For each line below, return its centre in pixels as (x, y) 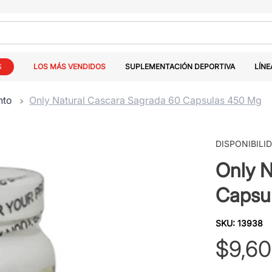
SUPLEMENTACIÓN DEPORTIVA (180, 66)
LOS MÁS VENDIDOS (70, 66)
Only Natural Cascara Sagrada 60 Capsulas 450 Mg (146, 100)
